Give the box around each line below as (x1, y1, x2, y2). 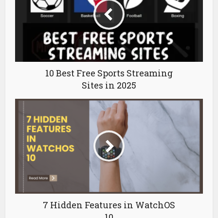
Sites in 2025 (82, 79, 136, 91)
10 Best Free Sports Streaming (45, 67, 173, 79)
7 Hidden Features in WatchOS (43, 199, 175, 211)
